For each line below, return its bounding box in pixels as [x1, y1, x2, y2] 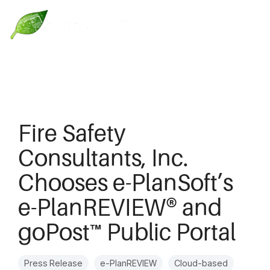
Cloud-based [174, 258, 228, 268]
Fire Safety [18, 119, 126, 146]
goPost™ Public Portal [18, 218, 236, 245]
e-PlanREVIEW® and [18, 193, 222, 221]
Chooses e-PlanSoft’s [18, 168, 233, 196]
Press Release [24, 258, 83, 268]
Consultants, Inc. [18, 143, 188, 171]
